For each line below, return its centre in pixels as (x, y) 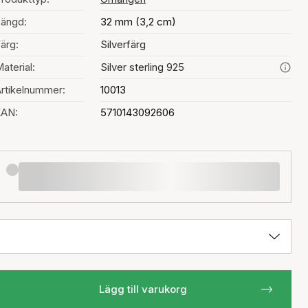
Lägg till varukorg (143, 289)
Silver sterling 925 (142, 67)
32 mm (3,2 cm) (138, 22)
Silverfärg (123, 44)
